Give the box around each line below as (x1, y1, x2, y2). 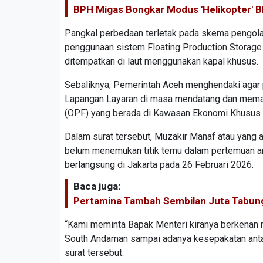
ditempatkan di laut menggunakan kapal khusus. (65, 55, 258, 67)
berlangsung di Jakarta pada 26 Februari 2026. (65, 159, 254, 170)
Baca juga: (73, 180, 120, 192)
